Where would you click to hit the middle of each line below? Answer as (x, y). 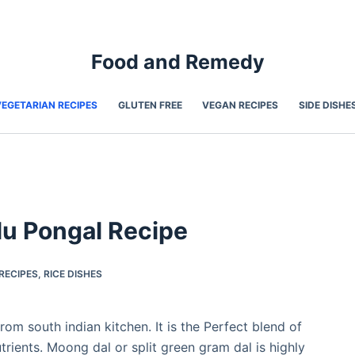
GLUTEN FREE (150, 105)
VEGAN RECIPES (240, 105)
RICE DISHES (73, 274)
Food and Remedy (177, 62)
